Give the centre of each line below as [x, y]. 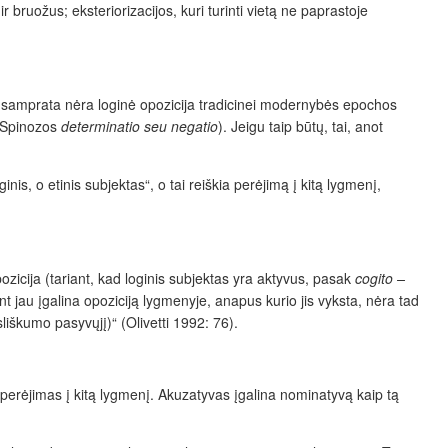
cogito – [380, 278]
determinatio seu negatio [139, 126]
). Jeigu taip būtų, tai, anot [300, 126]
